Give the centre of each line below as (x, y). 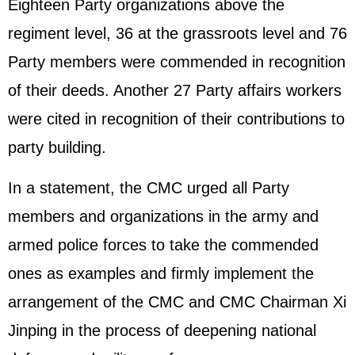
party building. (57, 147)
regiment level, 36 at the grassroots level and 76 (177, 33)
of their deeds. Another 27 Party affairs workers (175, 90)
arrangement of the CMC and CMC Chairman (170, 302)
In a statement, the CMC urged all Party (149, 188)
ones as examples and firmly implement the (161, 273)
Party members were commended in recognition (177, 62)
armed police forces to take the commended (163, 245)
